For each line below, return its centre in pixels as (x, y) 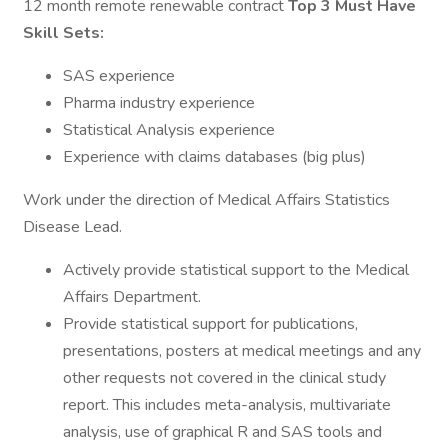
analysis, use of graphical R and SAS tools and (222, 432)
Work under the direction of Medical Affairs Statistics (206, 200)
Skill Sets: (63, 33)
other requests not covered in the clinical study (224, 378)
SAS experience (119, 76)
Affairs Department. (132, 297)
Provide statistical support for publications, (210, 324)
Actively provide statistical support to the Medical (236, 270)
